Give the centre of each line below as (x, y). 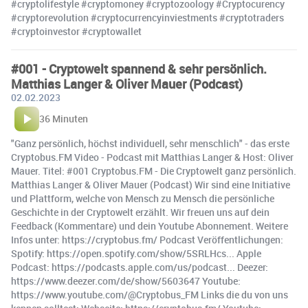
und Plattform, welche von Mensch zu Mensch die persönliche (143, 199)
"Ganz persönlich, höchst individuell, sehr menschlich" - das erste (150, 144)
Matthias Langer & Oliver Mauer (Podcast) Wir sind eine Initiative (151, 185)
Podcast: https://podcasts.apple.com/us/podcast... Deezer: (140, 267)
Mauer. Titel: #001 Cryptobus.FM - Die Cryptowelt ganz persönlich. (154, 171)
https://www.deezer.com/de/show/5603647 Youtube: (126, 281)
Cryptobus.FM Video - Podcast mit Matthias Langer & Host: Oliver (152, 157)
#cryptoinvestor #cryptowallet (76, 32)
